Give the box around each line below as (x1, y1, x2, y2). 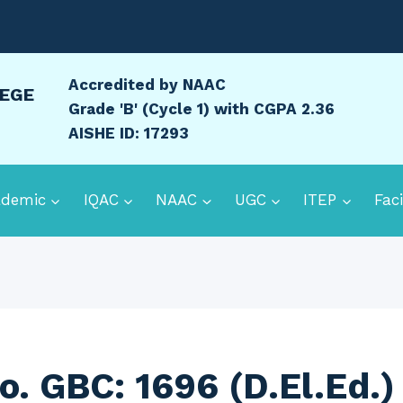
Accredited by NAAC (68, 75, 226, 94)
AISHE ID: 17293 (68, 123, 189, 142)
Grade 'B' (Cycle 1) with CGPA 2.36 (68, 99, 335, 118)
